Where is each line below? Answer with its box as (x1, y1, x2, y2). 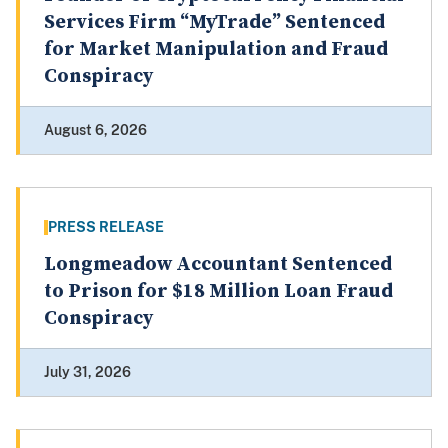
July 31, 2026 (44, 364, 131, 381)
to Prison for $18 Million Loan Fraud (44, 279, 393, 305)
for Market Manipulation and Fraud (44, 37, 388, 63)
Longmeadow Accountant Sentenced (44, 252, 392, 278)
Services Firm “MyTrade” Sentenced (44, 10, 385, 36)
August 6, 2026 (44, 122, 147, 139)
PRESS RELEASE (48, 219, 164, 236)
